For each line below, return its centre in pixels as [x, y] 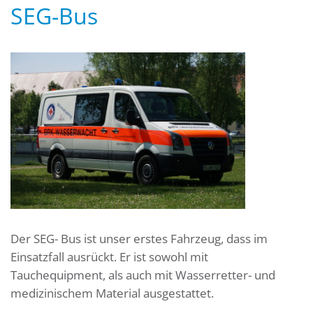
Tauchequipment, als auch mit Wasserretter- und [143, 275]
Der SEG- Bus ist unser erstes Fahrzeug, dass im [139, 238]
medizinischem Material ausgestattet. [112, 293]
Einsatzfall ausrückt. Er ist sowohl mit [109, 256]
